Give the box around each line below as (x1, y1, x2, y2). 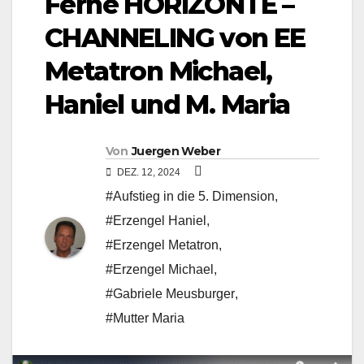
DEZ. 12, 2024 (115, 167, 183, 179)
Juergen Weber (131, 144, 220, 159)
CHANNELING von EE (45, 22, 305, 54)
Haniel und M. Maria (45, 89, 290, 121)
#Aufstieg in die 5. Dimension (106, 189, 275, 204)
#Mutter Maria (106, 311, 184, 326)
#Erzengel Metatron (106, 238, 219, 253)
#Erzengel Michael (106, 262, 214, 277)
